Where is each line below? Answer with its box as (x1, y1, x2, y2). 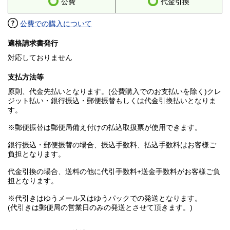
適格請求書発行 (8, 39, 58, 48)
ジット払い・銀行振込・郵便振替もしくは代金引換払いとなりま (8, 97, 216, 105)
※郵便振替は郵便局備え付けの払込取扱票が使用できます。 (8, 123, 202, 132)
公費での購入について (20, 20, 92, 28)
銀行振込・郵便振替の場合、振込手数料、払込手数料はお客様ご (8, 141, 216, 149)
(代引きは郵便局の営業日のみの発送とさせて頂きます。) (8, 203, 193, 212)
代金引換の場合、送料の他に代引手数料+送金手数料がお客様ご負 (8, 167, 220, 176)
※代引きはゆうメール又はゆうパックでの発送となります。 (8, 194, 202, 203)
